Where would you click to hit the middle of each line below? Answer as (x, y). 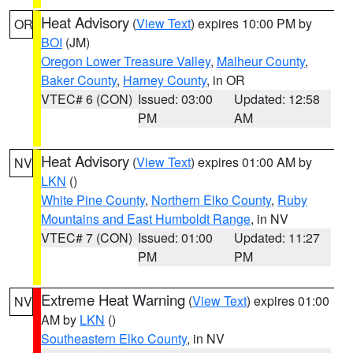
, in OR (226, 80)
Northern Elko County (211, 200)
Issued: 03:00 (175, 99)
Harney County (165, 80)
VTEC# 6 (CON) (87, 99)
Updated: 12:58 (277, 99)
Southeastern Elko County (114, 338)
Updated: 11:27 (277, 238)
